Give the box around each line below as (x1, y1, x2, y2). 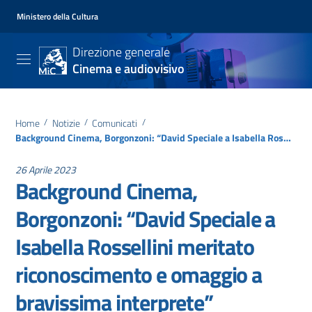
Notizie (52, 116, 80, 131)
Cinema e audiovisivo (72, 59, 185, 78)
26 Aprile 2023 (15, 162, 76, 177)
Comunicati (92, 116, 138, 131)
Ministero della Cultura (17, 9, 98, 23)
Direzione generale (72, 42, 170, 61)
